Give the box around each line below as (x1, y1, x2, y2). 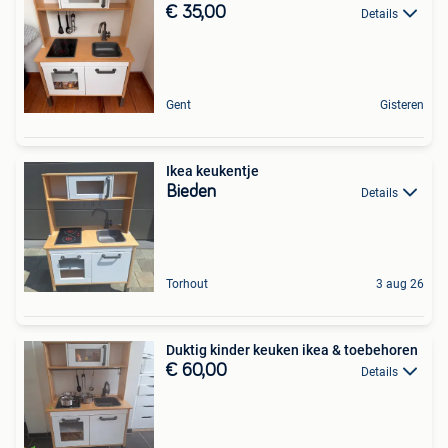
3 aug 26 (376, 277, 424, 292)
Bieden (166, 183, 216, 202)
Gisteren (380, 98, 424, 113)
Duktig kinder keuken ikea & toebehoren (166, 342, 418, 359)
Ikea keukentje (166, 163, 259, 180)
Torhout (166, 277, 208, 292)
